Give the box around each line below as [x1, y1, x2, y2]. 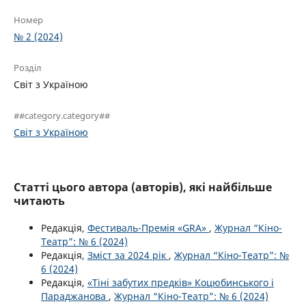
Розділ [14, 61, 42, 74]
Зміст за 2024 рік [87, 248, 169, 262]
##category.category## [14, 109, 110, 122]
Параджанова [41, 289, 109, 303]
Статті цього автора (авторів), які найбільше [14, 179, 272, 195]
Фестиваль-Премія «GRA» [87, 221, 209, 234]
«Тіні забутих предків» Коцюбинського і [87, 275, 274, 289]
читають [14, 193, 65, 208]
